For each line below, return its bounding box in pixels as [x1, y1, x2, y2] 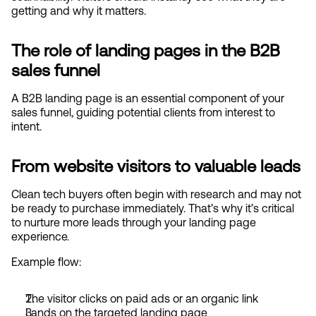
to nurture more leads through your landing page [11, 216, 256, 229]
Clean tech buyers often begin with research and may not [11, 188, 301, 200]
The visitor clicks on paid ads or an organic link [25, 292, 258, 305]
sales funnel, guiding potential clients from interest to [11, 106, 275, 119]
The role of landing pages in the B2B [11, 40, 280, 60]
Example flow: [11, 255, 81, 268]
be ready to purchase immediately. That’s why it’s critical [11, 202, 294, 214]
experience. [11, 230, 69, 243]
